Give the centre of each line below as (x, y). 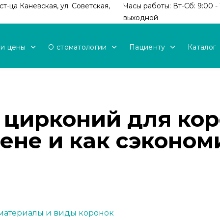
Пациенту (147, 47)
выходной (140, 18)
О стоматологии (78, 47)
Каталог (202, 47)
